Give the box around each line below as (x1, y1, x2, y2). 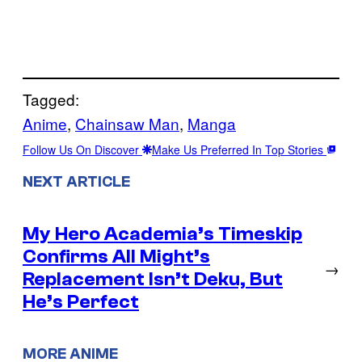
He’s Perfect (23, 290, 139, 313)
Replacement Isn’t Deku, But (23, 267, 283, 290)
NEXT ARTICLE (23, 172, 130, 191)
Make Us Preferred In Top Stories (152, 141, 326, 158)
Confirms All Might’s (23, 245, 210, 267)
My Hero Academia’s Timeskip (23, 222, 302, 245)
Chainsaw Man (75, 112, 179, 134)
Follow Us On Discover (23, 141, 142, 158)
